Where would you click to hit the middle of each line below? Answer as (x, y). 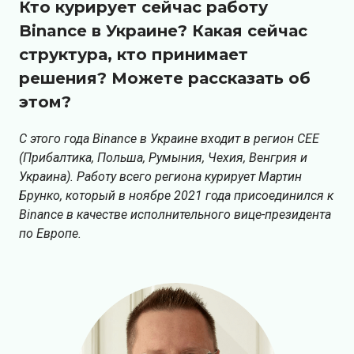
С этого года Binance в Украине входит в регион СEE (169, 139)
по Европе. (50, 234)
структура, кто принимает (134, 55)
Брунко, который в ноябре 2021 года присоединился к (176, 196)
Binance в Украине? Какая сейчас (163, 31)
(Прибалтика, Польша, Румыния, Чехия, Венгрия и (163, 158)
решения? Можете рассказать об (165, 79)
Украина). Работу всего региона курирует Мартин (160, 177)
